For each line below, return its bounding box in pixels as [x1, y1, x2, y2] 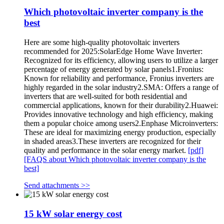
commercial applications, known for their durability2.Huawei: [24, 101, 218, 110]
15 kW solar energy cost [24, 208, 122, 219]
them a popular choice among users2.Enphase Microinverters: [24, 119, 218, 128]
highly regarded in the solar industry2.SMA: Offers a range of [24, 83, 218, 92]
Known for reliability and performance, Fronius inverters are [24, 74, 214, 83]
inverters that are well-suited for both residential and [24, 92, 187, 101]
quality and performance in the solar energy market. [24, 146, 188, 155]
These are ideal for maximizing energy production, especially [24, 128, 216, 137]
